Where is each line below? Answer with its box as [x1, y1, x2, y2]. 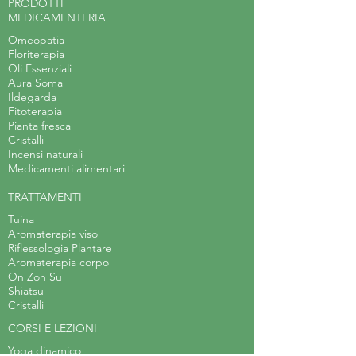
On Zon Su [8, 269, 62, 284]
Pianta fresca [8, 118, 71, 133]
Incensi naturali [8, 147, 83, 161]
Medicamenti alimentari [8, 161, 125, 176]
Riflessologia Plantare [8, 241, 112, 255]
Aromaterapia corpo [8, 255, 109, 269]
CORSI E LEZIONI [8, 321, 97, 335]
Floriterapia [8, 47, 64, 61]
